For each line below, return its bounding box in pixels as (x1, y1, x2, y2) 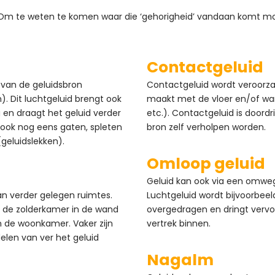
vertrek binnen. (147, 217, 211, 230)
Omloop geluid (147, 153, 265, 175)
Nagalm (147, 249, 214, 271)
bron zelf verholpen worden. (147, 121, 266, 134)
